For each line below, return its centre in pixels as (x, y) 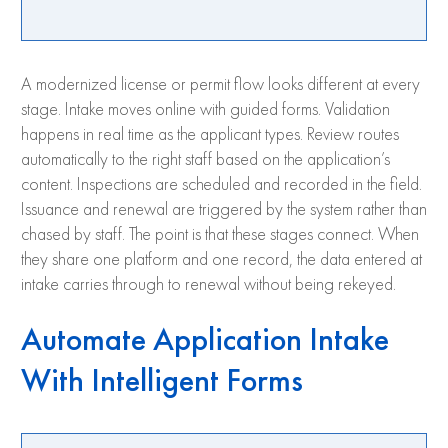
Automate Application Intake (205, 339)
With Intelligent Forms (162, 380)
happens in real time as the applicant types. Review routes (210, 134)
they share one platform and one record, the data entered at (221, 259)
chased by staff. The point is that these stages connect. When (220, 234)
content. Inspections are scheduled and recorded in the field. (221, 184)
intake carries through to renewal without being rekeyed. (208, 284)
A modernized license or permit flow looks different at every (220, 84)
